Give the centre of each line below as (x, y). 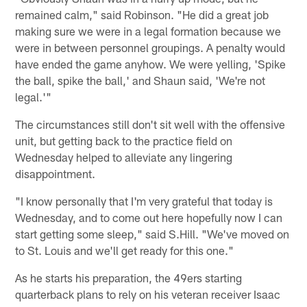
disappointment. (56, 173)
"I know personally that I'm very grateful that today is (144, 200)
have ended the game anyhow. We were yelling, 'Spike (151, 63)
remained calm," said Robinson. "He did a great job (142, 14)
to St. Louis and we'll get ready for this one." (125, 250)
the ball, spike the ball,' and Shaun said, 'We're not (140, 80)
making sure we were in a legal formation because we (148, 30)
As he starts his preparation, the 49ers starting (129, 277)
